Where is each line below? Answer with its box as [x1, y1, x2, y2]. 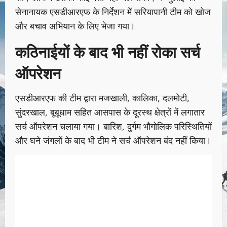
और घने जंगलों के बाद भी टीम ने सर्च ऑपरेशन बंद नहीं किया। [15, 134, 211, 147]
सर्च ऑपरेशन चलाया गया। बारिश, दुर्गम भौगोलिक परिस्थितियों [15, 120, 212, 133]
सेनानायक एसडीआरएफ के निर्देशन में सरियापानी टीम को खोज [15, 6, 211, 18]
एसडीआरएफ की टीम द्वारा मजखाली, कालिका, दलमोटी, [15, 92, 190, 104]
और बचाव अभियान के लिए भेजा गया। [15, 20, 138, 32]
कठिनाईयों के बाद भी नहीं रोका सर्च [15, 40, 200, 63]
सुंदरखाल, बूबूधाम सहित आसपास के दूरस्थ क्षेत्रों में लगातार [15, 106, 205, 119]
